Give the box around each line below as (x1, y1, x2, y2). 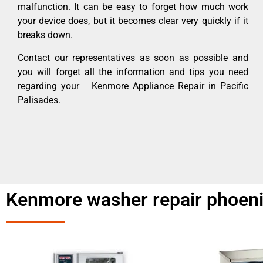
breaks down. (18, 29, 73, 41)
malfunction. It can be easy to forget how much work (18, 1, 248, 13)
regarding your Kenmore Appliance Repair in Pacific (18, 80, 248, 92)
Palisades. (18, 94, 60, 106)
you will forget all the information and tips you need (18, 66, 248, 77)
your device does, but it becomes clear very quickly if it (18, 15, 248, 27)
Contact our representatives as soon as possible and (18, 52, 248, 63)
